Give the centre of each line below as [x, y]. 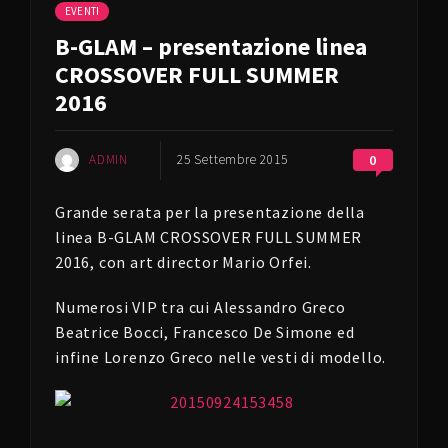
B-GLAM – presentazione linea [211, 46]
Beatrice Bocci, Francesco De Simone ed [205, 332]
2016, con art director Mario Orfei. [184, 262]
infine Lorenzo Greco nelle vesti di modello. [221, 357]
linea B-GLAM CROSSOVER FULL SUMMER [209, 237]
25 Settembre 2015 [232, 159]
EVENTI [82, 11]
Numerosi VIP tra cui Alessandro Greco [200, 307]
